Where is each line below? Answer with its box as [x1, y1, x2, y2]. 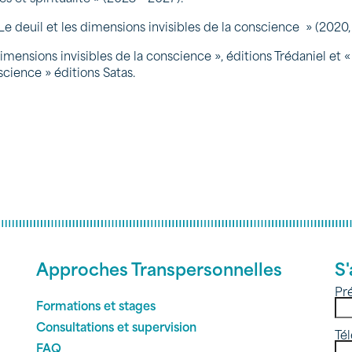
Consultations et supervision [36, 317, 196, 336]
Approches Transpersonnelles [36, 255, 282, 282]
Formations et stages [36, 295, 156, 315]
